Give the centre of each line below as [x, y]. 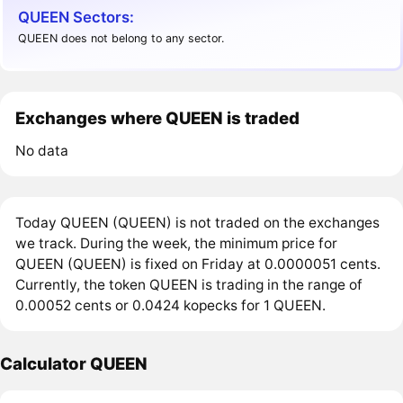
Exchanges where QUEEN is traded [158, 118]
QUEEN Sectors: [76, 17]
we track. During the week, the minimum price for [177, 244]
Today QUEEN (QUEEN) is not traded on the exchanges [198, 223]
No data [42, 151]
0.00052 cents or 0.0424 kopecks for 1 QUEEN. [171, 306]
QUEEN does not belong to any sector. [121, 39]
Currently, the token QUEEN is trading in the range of [189, 285]
